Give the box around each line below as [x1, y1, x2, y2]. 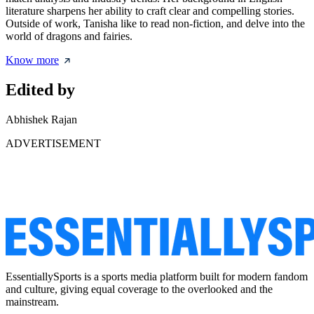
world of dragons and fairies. [6, 30, 132, 43]
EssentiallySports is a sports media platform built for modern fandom [6, 271, 308, 283]
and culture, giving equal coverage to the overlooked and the [6, 283, 273, 296]
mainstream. [6, 296, 59, 308]
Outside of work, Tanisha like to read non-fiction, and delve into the [6, 18, 305, 30]
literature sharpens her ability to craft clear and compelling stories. [6, 5, 294, 18]
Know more [6, 54, 59, 67]
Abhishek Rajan [6, 114, 77, 126]
